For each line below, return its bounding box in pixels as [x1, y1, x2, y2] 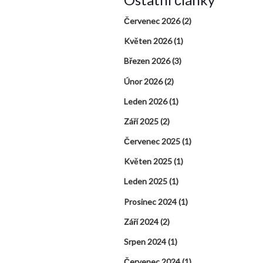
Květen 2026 [124, 36, 172, 46]
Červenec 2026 [124, 15, 180, 26]
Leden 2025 [124, 176, 167, 187]
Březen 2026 [124, 56, 170, 66]
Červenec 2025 [124, 136, 180, 147]
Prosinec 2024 [124, 196, 177, 207]
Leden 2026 [124, 96, 167, 106]
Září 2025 [124, 116, 159, 126]
